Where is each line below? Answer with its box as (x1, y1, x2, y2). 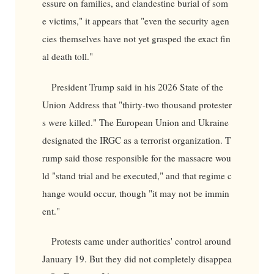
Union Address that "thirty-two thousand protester (42, 98, 232, 111)
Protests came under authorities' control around (51, 235, 232, 248)
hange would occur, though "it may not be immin (42, 187, 229, 199)
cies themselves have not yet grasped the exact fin (42, 32, 231, 45)
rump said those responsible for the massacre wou (42, 151, 231, 164)
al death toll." (42, 50, 93, 63)
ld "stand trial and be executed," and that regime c (42, 169, 232, 182)
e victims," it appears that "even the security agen (42, 15, 229, 28)
